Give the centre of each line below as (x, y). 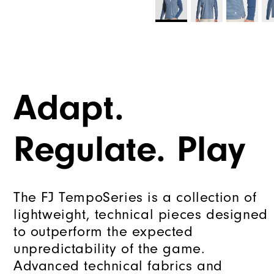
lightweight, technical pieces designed (141, 214)
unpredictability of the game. (109, 249)
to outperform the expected (103, 231)
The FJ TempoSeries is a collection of (135, 197)
